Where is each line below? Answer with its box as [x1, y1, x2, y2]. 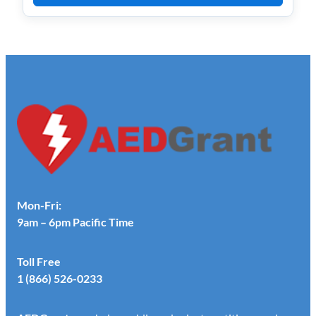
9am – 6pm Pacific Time [17, 214, 134, 229]
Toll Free [17, 254, 61, 268]
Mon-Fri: [17, 197, 61, 212]
